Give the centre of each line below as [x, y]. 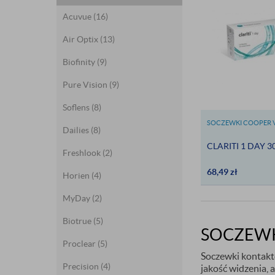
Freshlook [83, 153]
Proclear [80, 244]
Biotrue [78, 221]
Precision [82, 266]
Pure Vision [86, 85]
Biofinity [80, 62]
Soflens [77, 107]
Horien [77, 176]
